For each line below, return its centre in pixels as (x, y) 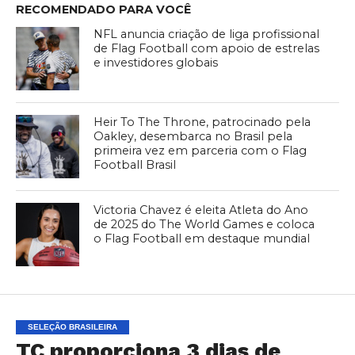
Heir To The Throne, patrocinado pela (202, 122)
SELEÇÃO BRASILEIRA (72, 327)
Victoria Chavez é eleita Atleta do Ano (201, 210)
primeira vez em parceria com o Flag (200, 151)
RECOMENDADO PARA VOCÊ (103, 10)
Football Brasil (135, 165)
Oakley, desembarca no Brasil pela (193, 137)
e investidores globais (156, 63)
